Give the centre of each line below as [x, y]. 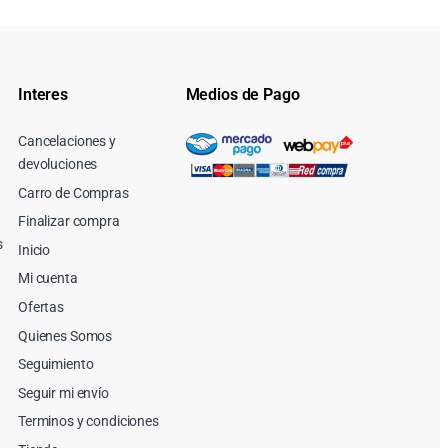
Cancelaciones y [67, 140]
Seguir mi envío [63, 392]
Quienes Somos [65, 335]
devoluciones [58, 163]
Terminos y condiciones [88, 421]
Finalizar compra [69, 221]
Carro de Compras [73, 192]
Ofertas [41, 306]
